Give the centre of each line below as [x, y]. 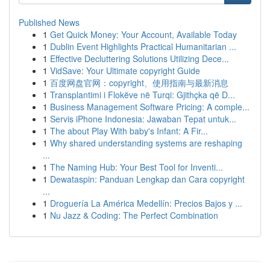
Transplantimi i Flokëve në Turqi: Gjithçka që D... [143, 95]
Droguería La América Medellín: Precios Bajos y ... [146, 203]
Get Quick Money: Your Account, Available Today [143, 34]
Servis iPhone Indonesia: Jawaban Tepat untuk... [143, 119]
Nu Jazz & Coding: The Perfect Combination [134, 215]
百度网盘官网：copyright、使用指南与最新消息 [139, 83]
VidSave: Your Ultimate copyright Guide [125, 71]
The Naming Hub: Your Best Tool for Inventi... [137, 167]
